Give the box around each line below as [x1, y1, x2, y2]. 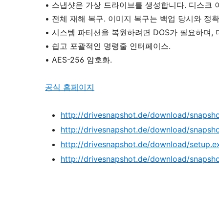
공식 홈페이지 [45, 82, 94, 92]
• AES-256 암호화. [45, 55, 112, 65]
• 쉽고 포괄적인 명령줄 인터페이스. [45, 41, 171, 51]
